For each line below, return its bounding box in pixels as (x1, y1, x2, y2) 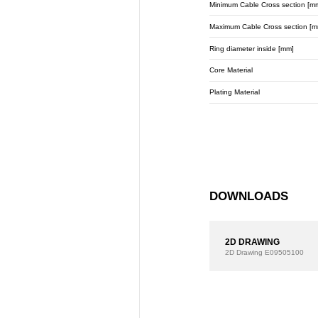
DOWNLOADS (209, 189, 289, 203)
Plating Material (209, 88, 261, 97)
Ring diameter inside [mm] (209, 44, 295, 53)
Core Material (209, 66, 253, 75)
